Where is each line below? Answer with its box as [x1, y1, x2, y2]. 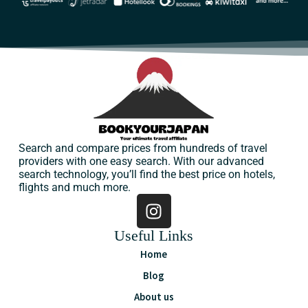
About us [133, 290, 174, 303]
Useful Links [114, 227, 194, 244]
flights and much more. [18, 181, 131, 194]
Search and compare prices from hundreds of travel [18, 142, 267, 155]
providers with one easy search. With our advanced [18, 155, 264, 168]
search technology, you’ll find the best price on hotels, [18, 168, 275, 181]
